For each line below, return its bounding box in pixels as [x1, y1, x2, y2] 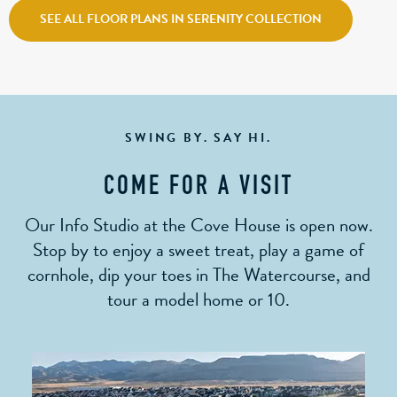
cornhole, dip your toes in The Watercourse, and [27, 261, 370, 290]
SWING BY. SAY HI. [125, 128, 272, 148]
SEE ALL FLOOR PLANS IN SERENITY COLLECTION [40, 10, 322, 29]
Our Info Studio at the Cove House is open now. [24, 211, 373, 240]
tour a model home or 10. [107, 285, 290, 315]
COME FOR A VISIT [104, 174, 293, 202]
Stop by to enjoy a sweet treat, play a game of [33, 236, 364, 265]
